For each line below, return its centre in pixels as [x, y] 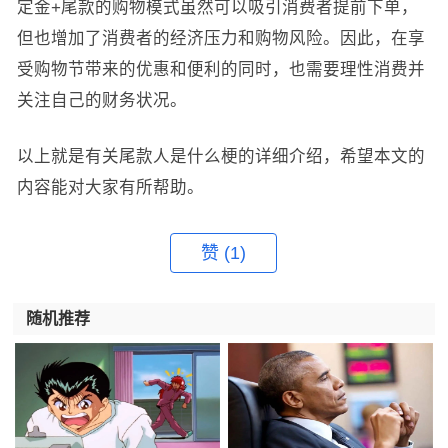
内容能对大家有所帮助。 [110, 187]
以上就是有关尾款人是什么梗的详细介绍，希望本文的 [220, 156]
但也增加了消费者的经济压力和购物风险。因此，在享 [220, 38]
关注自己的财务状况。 [101, 100]
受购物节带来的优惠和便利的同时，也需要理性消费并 [220, 69]
